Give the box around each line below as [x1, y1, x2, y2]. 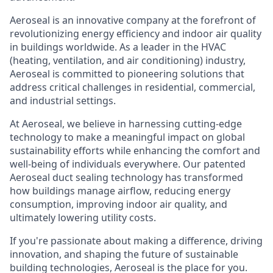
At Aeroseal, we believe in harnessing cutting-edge [10, 117, 242, 130]
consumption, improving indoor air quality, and [10, 197, 227, 211]
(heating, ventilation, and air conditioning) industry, [10, 54, 246, 67]
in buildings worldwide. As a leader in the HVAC [10, 40, 226, 54]
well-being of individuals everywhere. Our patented [10, 157, 246, 171]
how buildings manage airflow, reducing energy [10, 184, 230, 197]
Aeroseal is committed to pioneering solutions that [10, 67, 244, 80]
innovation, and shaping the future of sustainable [10, 247, 238, 261]
